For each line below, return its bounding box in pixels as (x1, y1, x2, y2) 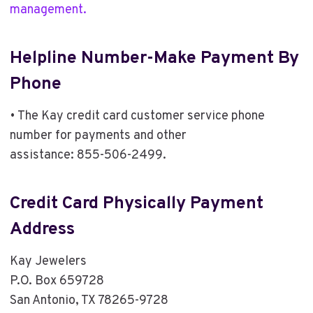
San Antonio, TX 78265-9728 (9, 292, 168, 309)
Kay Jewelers (9, 253, 87, 270)
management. (9, 1, 87, 18)
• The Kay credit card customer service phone (9, 108, 265, 124)
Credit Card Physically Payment (9, 193, 263, 216)
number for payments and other (9, 127, 187, 144)
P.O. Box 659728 (9, 272, 104, 289)
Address (9, 219, 75, 242)
